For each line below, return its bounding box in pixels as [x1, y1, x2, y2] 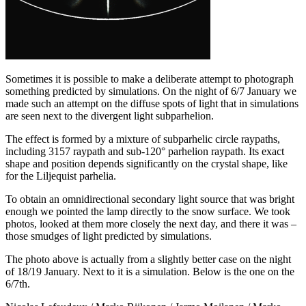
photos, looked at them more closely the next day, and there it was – [5, 217, 296, 229]
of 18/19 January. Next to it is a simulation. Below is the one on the [5, 265, 294, 277]
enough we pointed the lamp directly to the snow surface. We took [5, 205, 290, 217]
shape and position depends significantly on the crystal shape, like [5, 157, 288, 169]
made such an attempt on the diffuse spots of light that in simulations [5, 97, 298, 109]
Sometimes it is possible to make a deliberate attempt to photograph [5, 72, 294, 85]
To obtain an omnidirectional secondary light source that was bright [5, 193, 294, 205]
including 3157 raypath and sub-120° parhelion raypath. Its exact [5, 145, 284, 157]
